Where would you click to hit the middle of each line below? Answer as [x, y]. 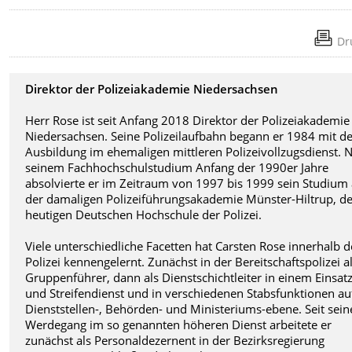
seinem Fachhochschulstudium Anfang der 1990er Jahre [177, 167]
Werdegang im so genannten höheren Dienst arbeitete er [179, 324]
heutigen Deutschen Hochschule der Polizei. [144, 214]
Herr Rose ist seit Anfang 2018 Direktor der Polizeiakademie [188, 120]
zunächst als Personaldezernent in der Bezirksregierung [175, 340]
